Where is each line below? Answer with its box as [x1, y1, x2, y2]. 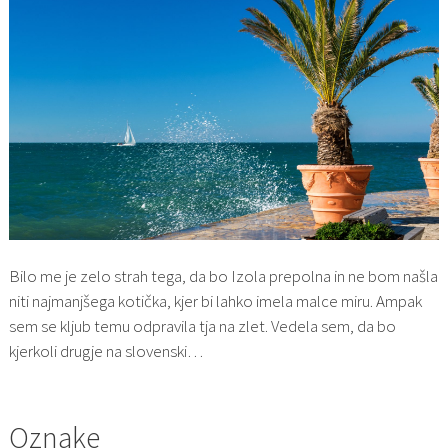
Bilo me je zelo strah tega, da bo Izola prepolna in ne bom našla [8, 264, 438, 287]
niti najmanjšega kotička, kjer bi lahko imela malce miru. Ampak [8, 289, 422, 312]
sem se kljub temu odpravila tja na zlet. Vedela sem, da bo [8, 314, 396, 337]
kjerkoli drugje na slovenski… [8, 339, 203, 362]
